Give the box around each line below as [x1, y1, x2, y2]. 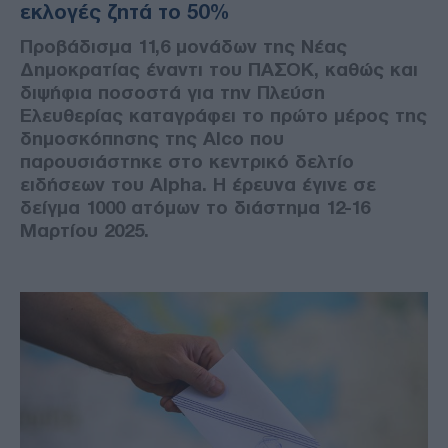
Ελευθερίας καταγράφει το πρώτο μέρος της [20, 104, 427, 126]
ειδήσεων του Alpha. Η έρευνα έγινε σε [20, 173, 376, 195]
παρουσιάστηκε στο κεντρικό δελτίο [20, 150, 354, 172]
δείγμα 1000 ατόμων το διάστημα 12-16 [20, 196, 370, 218]
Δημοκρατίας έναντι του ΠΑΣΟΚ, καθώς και [20, 58, 418, 80]
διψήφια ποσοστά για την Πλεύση [20, 81, 325, 103]
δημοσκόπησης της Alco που [20, 127, 284, 149]
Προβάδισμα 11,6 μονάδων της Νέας [20, 35, 347, 57]
